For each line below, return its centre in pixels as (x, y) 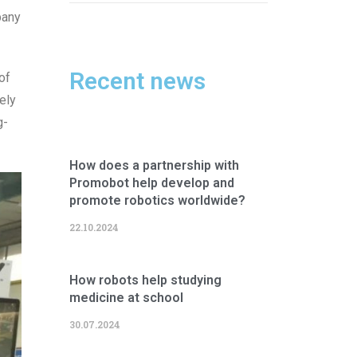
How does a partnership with (154, 165)
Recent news (137, 81)
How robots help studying (145, 280)
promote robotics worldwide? (157, 200)
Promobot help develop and (151, 183)
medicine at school (126, 298)
